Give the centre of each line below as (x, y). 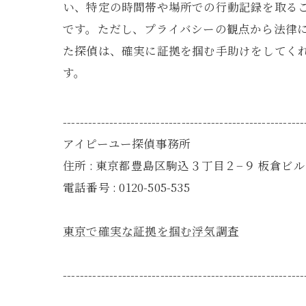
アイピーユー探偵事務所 (127, 143)
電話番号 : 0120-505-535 (126, 187)
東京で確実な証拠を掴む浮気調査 (151, 231)
